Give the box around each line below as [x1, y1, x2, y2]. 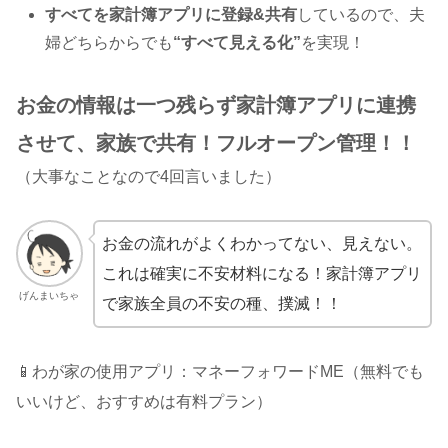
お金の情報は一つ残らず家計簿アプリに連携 [16, 93, 416, 116]
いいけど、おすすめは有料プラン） [16, 393, 272, 411]
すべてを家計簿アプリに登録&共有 [45, 5, 298, 23]
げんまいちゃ [19, 289, 80, 301]
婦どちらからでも [45, 33, 174, 51]
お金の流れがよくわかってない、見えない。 [101, 235, 422, 253]
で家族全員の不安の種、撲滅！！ [101, 295, 342, 313]
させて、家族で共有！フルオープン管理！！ [16, 131, 416, 154]
